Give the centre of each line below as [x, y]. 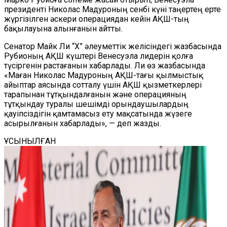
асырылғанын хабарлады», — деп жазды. [83, 123]
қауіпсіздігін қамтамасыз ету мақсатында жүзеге [98, 114]
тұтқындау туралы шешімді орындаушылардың [96, 104]
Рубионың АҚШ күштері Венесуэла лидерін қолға [99, 56]
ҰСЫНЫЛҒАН [30, 141]
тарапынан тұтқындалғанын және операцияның [95, 94]
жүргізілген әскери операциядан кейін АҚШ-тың [97, 19]
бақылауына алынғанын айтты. [63, 29]
